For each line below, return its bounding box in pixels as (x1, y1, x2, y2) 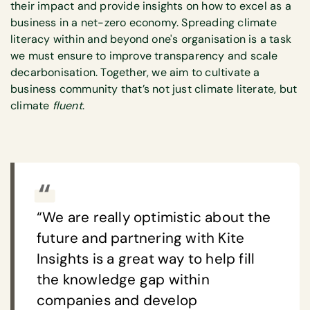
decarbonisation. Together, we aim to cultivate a (10, 64, 260, 80)
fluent (52, 98, 82, 113)
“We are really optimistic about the (37, 208, 271, 227)
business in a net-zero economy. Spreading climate (10, 15, 277, 30)
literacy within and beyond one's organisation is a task (10, 31, 292, 46)
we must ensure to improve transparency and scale (10, 48, 278, 63)
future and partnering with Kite (37, 229, 245, 248)
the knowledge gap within (37, 271, 210, 289)
